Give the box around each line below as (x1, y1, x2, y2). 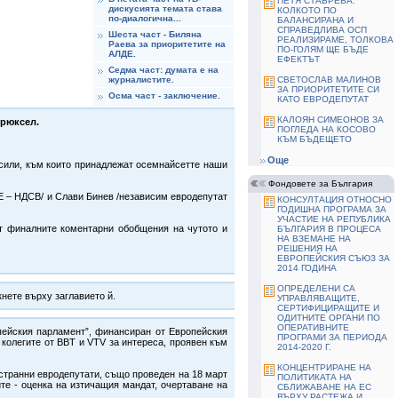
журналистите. (108, 75, 174, 84)
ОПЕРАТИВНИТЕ (277, 322, 349, 332)
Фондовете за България (268, 179, 372, 188)
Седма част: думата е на (108, 65, 219, 75)
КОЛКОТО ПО (277, 5, 337, 15)
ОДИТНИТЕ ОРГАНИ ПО (277, 313, 380, 322)
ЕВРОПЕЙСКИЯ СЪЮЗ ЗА (277, 253, 390, 263)
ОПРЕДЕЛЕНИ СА (277, 283, 355, 293)
